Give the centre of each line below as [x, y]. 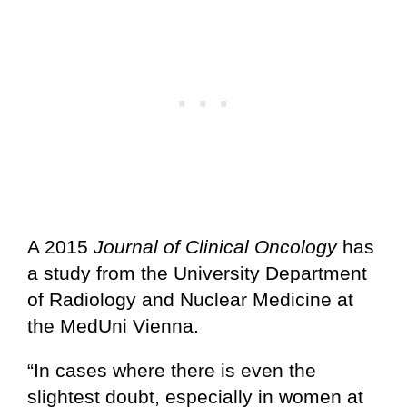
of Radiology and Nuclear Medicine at [190, 299]
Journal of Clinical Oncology [215, 246]
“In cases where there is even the [172, 370]
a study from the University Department [197, 273]
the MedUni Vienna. [113, 325]
